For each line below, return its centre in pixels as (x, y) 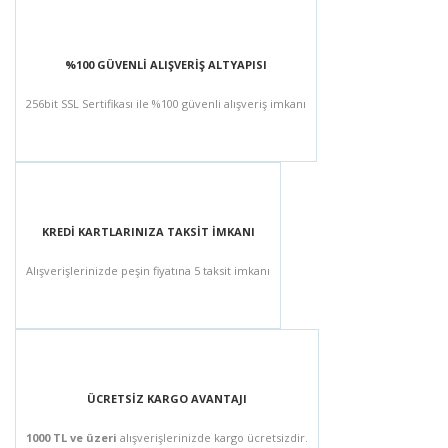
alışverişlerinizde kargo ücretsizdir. (212, 437)
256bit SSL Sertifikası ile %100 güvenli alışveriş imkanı (166, 103)
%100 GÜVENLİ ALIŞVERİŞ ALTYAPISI (166, 64)
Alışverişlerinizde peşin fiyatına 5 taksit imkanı (148, 270)
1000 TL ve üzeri (71, 437)
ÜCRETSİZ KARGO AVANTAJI (167, 398)
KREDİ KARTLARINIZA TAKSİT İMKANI (148, 231)
